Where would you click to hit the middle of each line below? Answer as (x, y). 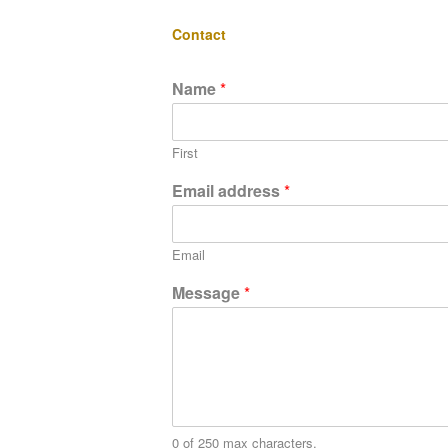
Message (208, 293)
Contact (199, 34)
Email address (228, 191)
